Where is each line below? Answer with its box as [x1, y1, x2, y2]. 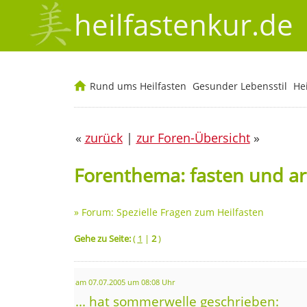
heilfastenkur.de [73, 5, 293, 44]
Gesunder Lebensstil [192, 79, 287, 93]
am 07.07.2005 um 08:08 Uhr [75, 277, 175, 287]
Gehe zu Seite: [73, 232, 131, 245]
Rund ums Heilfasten [89, 79, 186, 93]
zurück [84, 130, 123, 147]
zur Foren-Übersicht [136, 130, 250, 147]
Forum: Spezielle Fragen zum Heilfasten [81, 205, 264, 219]
